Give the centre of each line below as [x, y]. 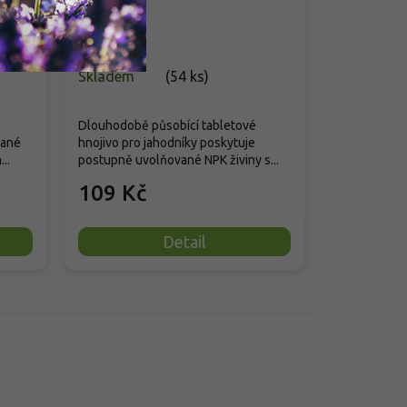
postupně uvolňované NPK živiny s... [178, 159]
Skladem [106, 76]
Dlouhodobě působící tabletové [167, 125]
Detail [184, 241]
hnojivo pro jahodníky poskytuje [166, 142]
